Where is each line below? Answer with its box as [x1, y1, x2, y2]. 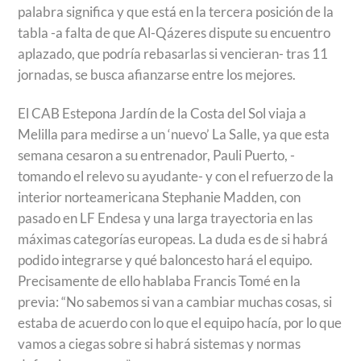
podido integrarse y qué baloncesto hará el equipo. [18, 251, 313, 268]
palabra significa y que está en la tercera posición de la [18, 2, 334, 20]
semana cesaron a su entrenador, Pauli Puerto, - [18, 146, 296, 164]
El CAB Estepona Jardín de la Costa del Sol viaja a [18, 104, 307, 122]
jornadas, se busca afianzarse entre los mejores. [18, 65, 297, 83]
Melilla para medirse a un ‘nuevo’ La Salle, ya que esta [18, 125, 330, 143]
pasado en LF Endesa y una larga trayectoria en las [18, 209, 313, 226]
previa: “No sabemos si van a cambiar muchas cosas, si [18, 293, 333, 310]
